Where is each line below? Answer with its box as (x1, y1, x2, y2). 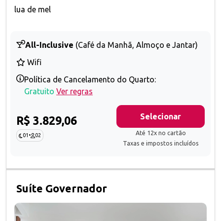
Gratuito (24, 87, 54, 96)
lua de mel (14, 5, 51, 14)
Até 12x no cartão (135, 130, 186, 137)
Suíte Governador (16, 183, 107, 195)
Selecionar (140, 112, 181, 121)
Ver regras (56, 87, 93, 96)
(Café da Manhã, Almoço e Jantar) (75, 40, 198, 50)
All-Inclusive (25, 40, 74, 50)
